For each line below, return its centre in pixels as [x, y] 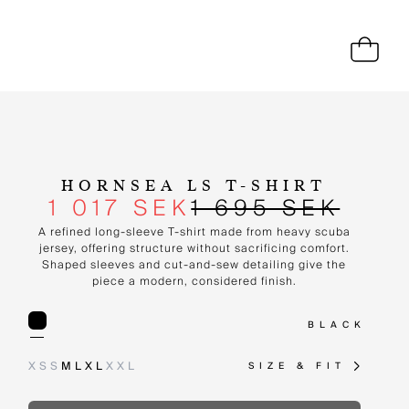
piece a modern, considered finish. [194, 281]
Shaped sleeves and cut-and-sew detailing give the [194, 264]
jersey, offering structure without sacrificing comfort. [194, 248]
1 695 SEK [266, 208]
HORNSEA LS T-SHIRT [194, 186]
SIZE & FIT [297, 366]
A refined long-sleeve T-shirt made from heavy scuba [194, 231]
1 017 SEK [120, 208]
